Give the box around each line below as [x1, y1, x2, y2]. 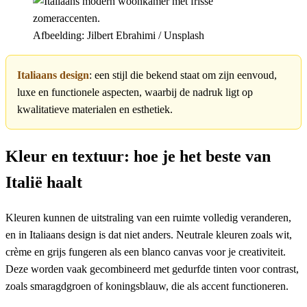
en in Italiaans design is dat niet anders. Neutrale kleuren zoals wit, [5, 228, 292, 241]
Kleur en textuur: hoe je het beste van [5, 147, 271, 165]
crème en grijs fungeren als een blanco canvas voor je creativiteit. [5, 245, 286, 258]
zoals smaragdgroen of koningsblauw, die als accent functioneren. [5, 280, 288, 292]
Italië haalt [5, 173, 82, 191]
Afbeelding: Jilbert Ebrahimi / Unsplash [33, 29, 204, 41]
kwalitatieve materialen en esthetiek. [17, 103, 173, 115]
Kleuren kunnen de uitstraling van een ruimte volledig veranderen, [5, 211, 291, 223]
